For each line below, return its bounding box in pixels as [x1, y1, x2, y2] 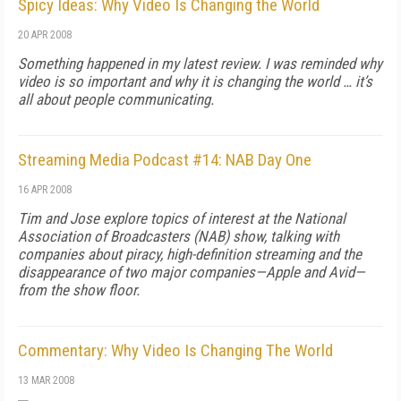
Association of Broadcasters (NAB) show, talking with [18, 227, 339, 245]
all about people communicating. [18, 90, 214, 108]
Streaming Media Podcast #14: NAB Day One [18, 149, 311, 170]
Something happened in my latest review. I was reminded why [18, 55, 382, 73]
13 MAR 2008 [18, 374, 74, 387]
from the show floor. [18, 281, 140, 299]
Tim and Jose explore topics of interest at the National [18, 209, 346, 227]
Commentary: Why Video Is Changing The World [18, 340, 333, 361]
